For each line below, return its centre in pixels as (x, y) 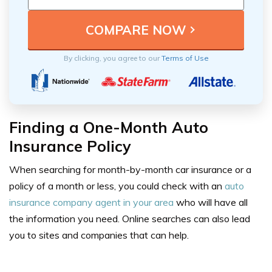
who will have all (211, 202)
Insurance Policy (70, 146)
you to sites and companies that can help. (99, 235)
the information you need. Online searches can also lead (130, 219)
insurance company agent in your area (91, 202)
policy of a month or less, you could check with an (117, 186)
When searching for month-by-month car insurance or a (130, 170)
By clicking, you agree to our (112, 58)
